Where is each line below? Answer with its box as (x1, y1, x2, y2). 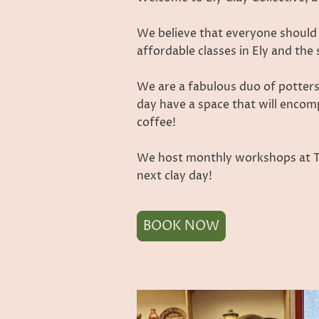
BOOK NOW (143, 216, 219, 235)
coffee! (137, 114, 176, 130)
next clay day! (137, 167, 212, 184)
